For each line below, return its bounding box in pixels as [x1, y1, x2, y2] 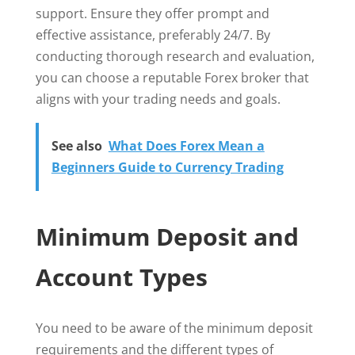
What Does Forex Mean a [108, 137, 265, 155]
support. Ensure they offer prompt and [35, 5, 269, 23]
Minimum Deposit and [35, 220, 299, 254]
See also [51, 137, 102, 155]
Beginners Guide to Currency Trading [51, 158, 284, 177]
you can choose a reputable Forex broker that [35, 69, 309, 87]
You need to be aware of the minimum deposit [35, 319, 313, 338]
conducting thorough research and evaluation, [35, 48, 315, 66]
